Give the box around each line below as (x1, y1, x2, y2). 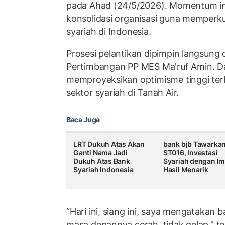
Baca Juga (66, 115, 100, 124)
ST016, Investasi (163, 148, 218, 157)
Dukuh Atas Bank (73, 157, 130, 166)
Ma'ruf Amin (162, 61, 212, 72)
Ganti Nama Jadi (73, 148, 128, 157)
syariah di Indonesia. (66, 26, 151, 37)
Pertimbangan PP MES (66, 61, 162, 72)
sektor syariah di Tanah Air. (66, 87, 179, 98)
